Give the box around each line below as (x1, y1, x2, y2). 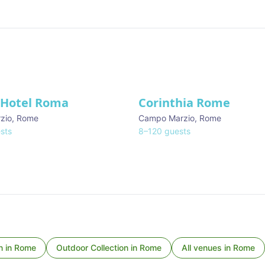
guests (162, 126, 190, 136)
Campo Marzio (138, 113, 195, 123)
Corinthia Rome (138, 95, 230, 111)
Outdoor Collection (56, 243, 128, 253)
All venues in (182, 243, 233, 253)
